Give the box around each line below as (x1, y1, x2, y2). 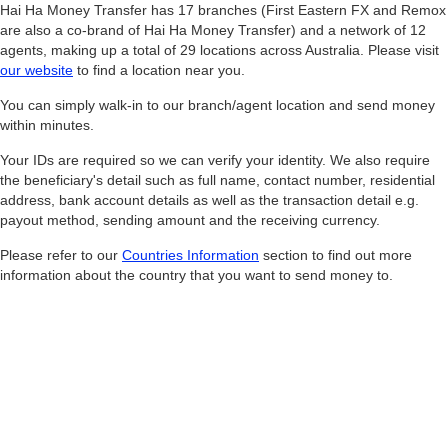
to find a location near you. (73, 62, 245, 78)
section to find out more (259, 247, 412, 263)
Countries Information (122, 247, 259, 263)
